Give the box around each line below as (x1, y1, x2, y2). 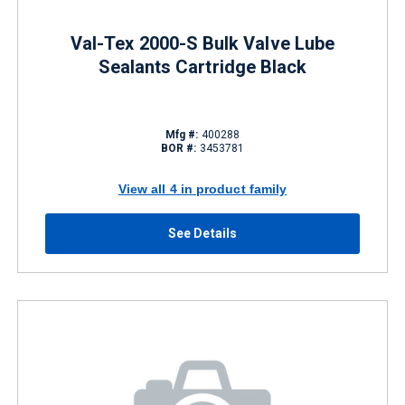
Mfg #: (165, 128, 199, 141)
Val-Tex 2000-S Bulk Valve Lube (70, 33, 335, 54)
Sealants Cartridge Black (98, 56, 307, 78)
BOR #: (160, 142, 197, 155)
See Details (168, 226, 237, 240)
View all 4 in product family (118, 181, 287, 196)
